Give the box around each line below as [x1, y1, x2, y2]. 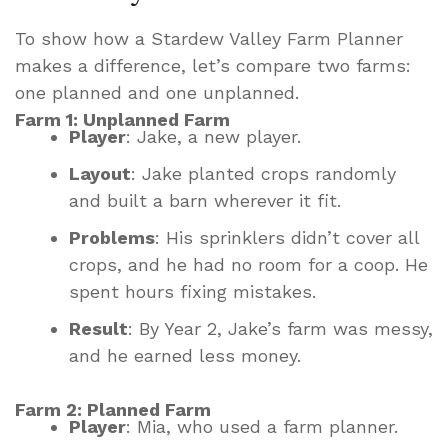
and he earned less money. [69, 344, 301, 366]
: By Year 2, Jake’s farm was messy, [128, 317, 433, 339]
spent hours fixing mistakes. [69, 280, 316, 302]
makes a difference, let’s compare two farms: [15, 54, 411, 76]
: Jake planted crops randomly [131, 162, 396, 184]
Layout [69, 162, 131, 184]
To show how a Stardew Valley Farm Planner [15, 27, 403, 49]
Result [69, 317, 128, 339]
